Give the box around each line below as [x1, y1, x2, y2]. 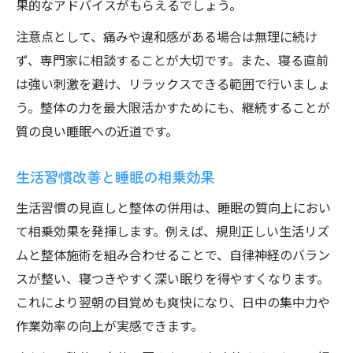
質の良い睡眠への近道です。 [16, 121, 178, 140]
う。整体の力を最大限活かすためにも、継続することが [16, 98, 330, 117]
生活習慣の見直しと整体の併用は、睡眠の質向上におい [16, 198, 331, 217]
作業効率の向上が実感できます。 [16, 316, 203, 335]
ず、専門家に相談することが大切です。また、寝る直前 [16, 50, 329, 69]
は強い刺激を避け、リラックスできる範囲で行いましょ [16, 74, 330, 93]
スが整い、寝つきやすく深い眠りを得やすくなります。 [16, 269, 329, 288]
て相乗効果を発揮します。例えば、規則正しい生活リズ [16, 221, 329, 240]
